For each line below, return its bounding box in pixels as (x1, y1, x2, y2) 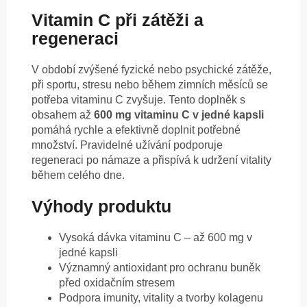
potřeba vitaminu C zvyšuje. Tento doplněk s (32, 94, 245, 106)
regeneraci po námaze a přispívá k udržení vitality (32, 154, 271, 167)
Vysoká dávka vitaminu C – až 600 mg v (59, 231, 252, 243)
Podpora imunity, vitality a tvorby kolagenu (59, 291, 263, 304)
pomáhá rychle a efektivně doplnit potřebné (32, 124, 241, 136)
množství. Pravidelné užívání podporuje (32, 139, 223, 151)
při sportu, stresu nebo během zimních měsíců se (32, 79, 268, 91)
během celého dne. (32, 169, 125, 182)
